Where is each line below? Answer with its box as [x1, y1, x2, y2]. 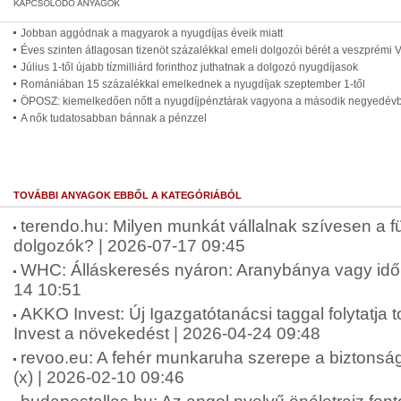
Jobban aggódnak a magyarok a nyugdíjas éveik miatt [21, 27, 283, 39]
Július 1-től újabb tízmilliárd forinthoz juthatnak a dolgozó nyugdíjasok [21, 61, 358, 73]
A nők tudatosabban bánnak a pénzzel [21, 112, 207, 124]
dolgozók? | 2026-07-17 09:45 [13, 236, 245, 255]
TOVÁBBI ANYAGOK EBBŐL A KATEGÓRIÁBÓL [13, 190, 242, 200]
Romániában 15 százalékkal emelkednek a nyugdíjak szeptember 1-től [21, 78, 365, 90]
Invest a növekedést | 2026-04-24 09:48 [13, 324, 320, 343]
